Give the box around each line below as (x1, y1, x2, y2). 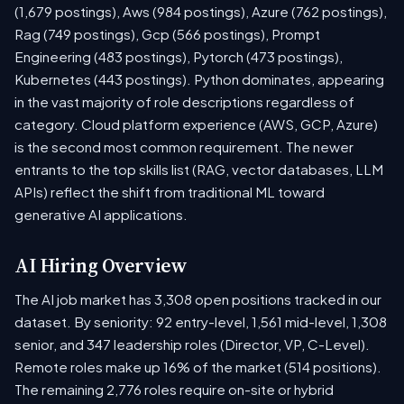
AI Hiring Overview (14, 252, 188, 280)
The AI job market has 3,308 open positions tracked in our (14, 290, 381, 308)
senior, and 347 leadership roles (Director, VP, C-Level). (14, 335, 370, 353)
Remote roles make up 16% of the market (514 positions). (14, 358, 381, 376)
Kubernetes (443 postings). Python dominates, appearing (14, 70, 384, 88)
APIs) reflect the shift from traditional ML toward (14, 183, 325, 201)
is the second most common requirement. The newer (14, 138, 353, 156)
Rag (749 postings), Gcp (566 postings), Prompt (14, 25, 320, 43)
